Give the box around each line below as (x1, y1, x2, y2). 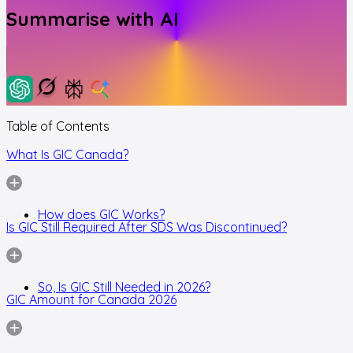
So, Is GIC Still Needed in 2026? (38, 278, 210, 295)
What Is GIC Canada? (6, 146, 128, 162)
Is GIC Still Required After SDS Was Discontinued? (6, 218, 287, 235)
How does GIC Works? (38, 206, 165, 222)
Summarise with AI (6, 6, 179, 31)
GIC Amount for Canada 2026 (6, 291, 176, 307)
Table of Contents (6, 117, 110, 134)
